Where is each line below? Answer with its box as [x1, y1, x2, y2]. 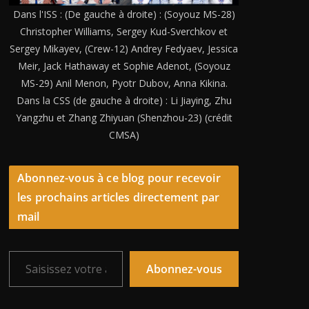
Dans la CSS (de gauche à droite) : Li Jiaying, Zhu [16, 93, 232, 107]
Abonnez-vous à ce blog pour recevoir [17, 170, 221, 186]
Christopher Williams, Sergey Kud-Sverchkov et [20, 24, 228, 38]
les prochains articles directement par [17, 189, 220, 205]
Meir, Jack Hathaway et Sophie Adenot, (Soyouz [17, 59, 230, 72]
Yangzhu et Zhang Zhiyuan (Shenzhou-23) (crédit [15, 110, 232, 124]
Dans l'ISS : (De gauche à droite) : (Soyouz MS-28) [12, 7, 235, 21]
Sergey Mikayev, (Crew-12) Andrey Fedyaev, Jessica [10, 41, 238, 55]
